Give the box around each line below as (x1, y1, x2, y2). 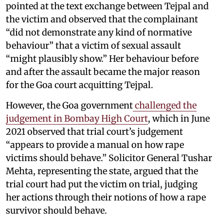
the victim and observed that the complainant (6, 13, 198, 25)
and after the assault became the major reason (6, 66, 200, 77)
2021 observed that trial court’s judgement (6, 126, 183, 137)
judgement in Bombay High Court (6, 112, 148, 124)
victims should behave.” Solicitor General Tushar (6, 152, 212, 163)
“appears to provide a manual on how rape (6, 139, 184, 150)
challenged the (133, 99, 197, 111)
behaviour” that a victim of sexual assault (6, 39, 181, 51)
